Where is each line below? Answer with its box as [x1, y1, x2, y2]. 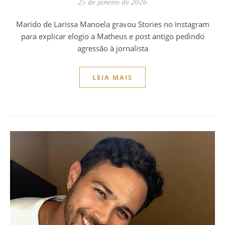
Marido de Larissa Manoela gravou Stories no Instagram [16, 19, 23, 29]
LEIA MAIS [92, 72, 133, 82]
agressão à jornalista [77, 43, 148, 53]
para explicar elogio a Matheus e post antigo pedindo [21, 31, 204, 41]
